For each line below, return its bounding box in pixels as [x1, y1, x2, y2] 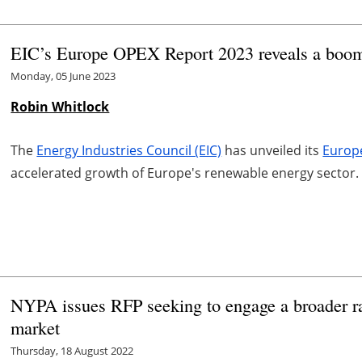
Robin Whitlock [11, 97, 110, 116]
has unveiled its [221, 141, 323, 159]
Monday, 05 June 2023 [11, 68, 116, 83]
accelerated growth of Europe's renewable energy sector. [11, 163, 360, 182]
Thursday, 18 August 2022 [11, 343, 134, 358]
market [11, 314, 61, 339]
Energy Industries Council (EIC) [36, 141, 222, 159]
